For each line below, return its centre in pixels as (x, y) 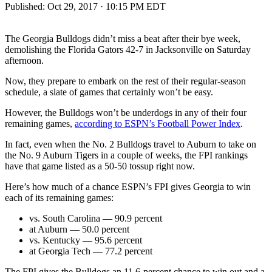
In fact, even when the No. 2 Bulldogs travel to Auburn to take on (131, 144)
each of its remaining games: (59, 197)
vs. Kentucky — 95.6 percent (86, 240)
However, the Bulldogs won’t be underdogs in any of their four (126, 112)
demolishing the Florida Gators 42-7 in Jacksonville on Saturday (128, 49)
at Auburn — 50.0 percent (79, 229)
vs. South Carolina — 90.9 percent (96, 218)
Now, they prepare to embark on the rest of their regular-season (125, 81)
